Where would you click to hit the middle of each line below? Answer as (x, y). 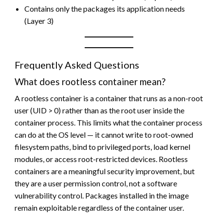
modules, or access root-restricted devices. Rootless (101, 159)
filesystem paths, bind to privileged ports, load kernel (102, 146)
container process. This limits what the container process (109, 122)
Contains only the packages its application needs (105, 8)
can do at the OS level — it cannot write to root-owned (104, 134)
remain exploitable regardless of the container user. (99, 207)
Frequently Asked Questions (77, 64)
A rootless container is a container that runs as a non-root (109, 98)
